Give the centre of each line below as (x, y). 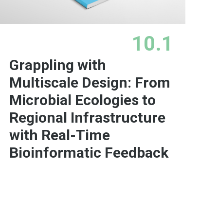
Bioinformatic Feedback (89, 153)
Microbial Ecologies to (82, 100)
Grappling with (57, 65)
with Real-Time (59, 135)
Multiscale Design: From (90, 83)
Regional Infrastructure (87, 118)
